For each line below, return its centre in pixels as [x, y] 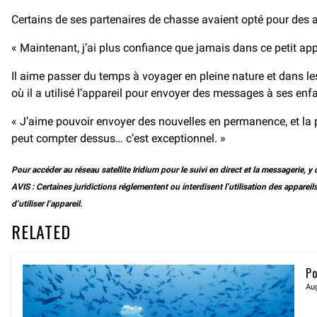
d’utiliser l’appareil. [47, 204]
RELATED [41, 231]
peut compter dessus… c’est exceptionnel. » [119, 138]
